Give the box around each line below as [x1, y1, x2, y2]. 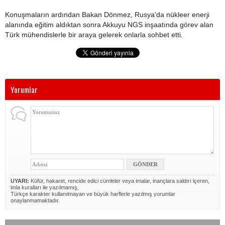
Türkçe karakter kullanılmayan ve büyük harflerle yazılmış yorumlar [11, 191, 175, 197]
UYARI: [11, 178, 29, 184]
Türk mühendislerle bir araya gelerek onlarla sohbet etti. [5, 31, 185, 39]
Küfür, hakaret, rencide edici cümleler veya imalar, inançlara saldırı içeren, [29, 178, 209, 184]
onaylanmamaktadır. [11, 197, 60, 203]
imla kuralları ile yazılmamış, [11, 184, 79, 190]
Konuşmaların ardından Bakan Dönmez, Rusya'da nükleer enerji [5, 11, 209, 19]
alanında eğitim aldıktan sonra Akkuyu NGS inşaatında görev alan [5, 21, 213, 29]
